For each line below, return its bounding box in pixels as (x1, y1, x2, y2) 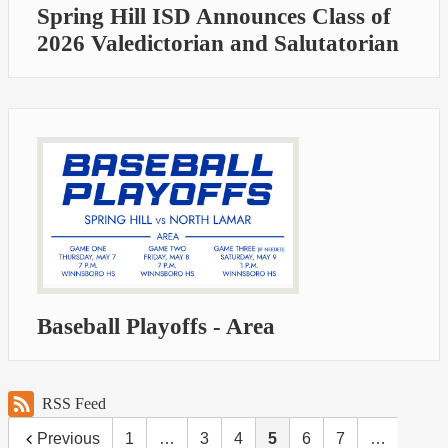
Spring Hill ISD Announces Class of (37, 4, 391, 30)
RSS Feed (42, 395, 106, 413)
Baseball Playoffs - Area (37, 314, 275, 340)
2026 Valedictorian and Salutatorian (37, 31, 399, 57)
